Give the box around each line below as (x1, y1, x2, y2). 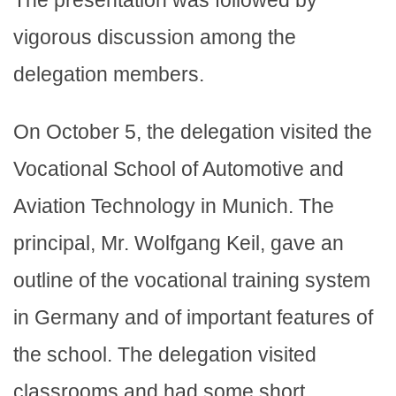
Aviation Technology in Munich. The (13, 194, 334, 218)
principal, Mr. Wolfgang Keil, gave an (13, 232, 344, 255)
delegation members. (13, 63, 204, 87)
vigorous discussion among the (13, 26, 296, 49)
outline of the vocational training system (13, 269, 370, 293)
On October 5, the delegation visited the (13, 120, 372, 144)
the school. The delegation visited (13, 343, 316, 367)
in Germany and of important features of (13, 306, 373, 330)
